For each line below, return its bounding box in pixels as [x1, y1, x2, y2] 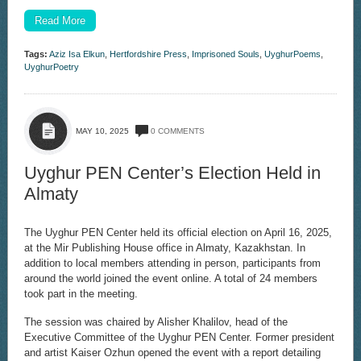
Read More [34, 14, 85, 27]
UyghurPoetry [23, 61, 79, 72]
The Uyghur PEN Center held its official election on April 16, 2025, [23, 226, 332, 239]
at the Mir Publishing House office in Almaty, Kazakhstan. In [23, 242, 305, 255]
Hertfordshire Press [109, 48, 187, 59]
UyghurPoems [263, 48, 321, 59]
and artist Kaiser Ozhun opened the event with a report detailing [23, 346, 321, 359]
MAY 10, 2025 [75, 126, 131, 135]
